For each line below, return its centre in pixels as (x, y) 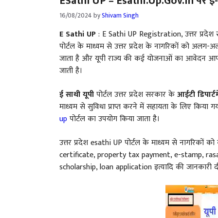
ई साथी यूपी (77, 94)
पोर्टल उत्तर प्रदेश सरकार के (136, 94)
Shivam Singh (120, 15)
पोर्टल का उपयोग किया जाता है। (113, 119)
